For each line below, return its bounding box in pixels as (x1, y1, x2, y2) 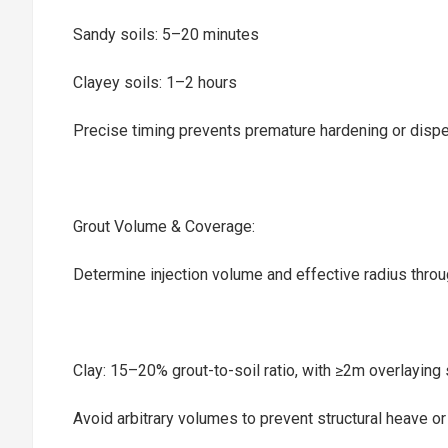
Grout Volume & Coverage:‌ (73, 217, 255, 236)
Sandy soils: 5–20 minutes (73, 25, 259, 44)
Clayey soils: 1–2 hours (73, 73, 237, 92)
